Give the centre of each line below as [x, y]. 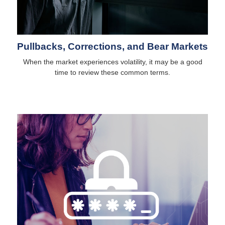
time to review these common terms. [113, 73]
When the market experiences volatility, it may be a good [113, 62]
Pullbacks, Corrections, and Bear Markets [113, 47]
